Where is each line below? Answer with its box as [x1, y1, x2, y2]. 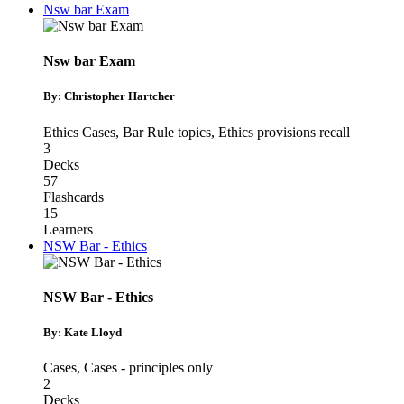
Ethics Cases [43, 124, 115, 140]
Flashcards [43, 188, 104, 205]
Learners [43, 221, 93, 237]
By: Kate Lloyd [43, 326, 122, 340]
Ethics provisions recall [218, 124, 350, 140]
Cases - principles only [84, 360, 213, 376]
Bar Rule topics [123, 124, 211, 140]
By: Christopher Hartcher [43, 89, 175, 104]
